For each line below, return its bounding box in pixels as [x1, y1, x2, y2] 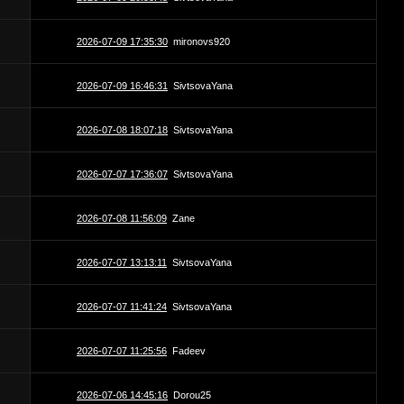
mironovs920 [173, 36, 230, 48]
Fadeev [172, 345, 206, 357]
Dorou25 [173, 390, 211, 401]
